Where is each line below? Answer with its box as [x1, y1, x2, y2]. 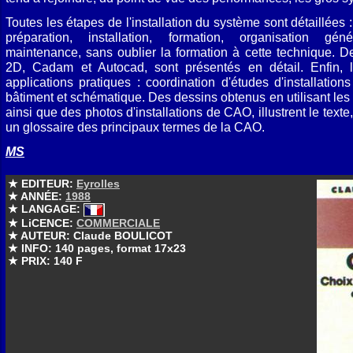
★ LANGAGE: [8, 203, 84, 216]
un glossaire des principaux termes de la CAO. [6, 120, 265, 134]
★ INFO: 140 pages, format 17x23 [8, 241, 186, 255]
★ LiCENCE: [8, 216, 76, 229]
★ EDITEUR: [8, 177, 76, 191]
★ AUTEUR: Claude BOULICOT [8, 229, 173, 242]
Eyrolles [76, 177, 120, 191]
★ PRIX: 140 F [8, 254, 83, 267]
